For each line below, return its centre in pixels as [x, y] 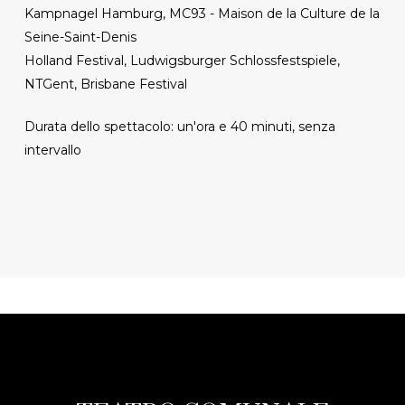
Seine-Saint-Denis [80, 37]
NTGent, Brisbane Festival [105, 84]
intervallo [52, 150]
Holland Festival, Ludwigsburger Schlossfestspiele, [182, 60]
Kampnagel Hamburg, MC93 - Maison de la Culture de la [202, 13]
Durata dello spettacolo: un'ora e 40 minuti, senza [179, 126]
